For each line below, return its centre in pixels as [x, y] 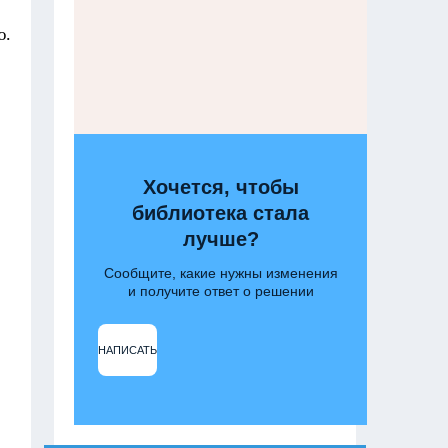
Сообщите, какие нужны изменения [220, 273]
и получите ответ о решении [220, 291]
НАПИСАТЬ [128, 349]
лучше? [220, 239]
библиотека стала [221, 213]
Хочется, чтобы [220, 187]
